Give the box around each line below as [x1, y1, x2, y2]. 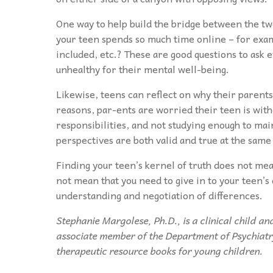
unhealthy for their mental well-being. [56, 60, 229, 77]
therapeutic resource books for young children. [56, 242, 263, 258]
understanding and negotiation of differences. [56, 186, 265, 203]
